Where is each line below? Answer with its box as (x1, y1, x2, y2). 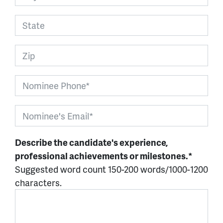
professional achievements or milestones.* (15, 149, 193, 162)
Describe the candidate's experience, (15, 135, 168, 148)
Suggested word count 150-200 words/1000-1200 (15, 162, 208, 175)
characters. (15, 176, 62, 189)
